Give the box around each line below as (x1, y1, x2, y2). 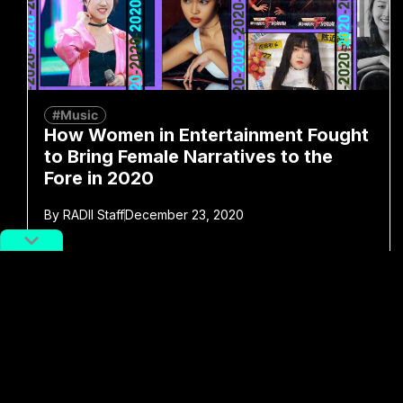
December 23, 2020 (125, 206, 244, 222)
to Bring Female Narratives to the (44, 145, 333, 167)
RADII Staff (59, 206, 124, 222)
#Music (52, 106, 98, 122)
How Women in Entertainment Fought (44, 123, 369, 146)
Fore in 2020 (44, 166, 154, 189)
